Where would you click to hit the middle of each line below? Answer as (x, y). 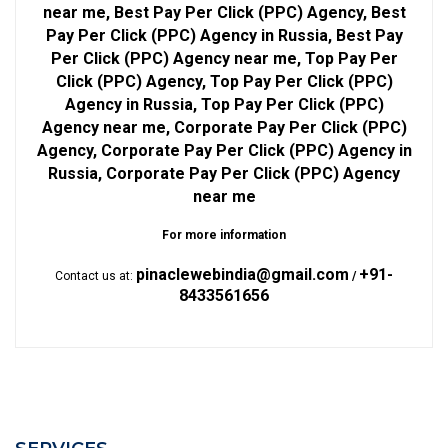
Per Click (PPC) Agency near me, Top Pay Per (224, 59)
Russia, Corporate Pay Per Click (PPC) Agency (224, 174)
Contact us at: (95, 276)
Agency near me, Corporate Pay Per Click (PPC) (224, 128)
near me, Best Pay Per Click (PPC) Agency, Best (224, 13)
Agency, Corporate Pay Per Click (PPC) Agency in (224, 151)
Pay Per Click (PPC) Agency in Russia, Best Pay (224, 36)
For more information (224, 235)
